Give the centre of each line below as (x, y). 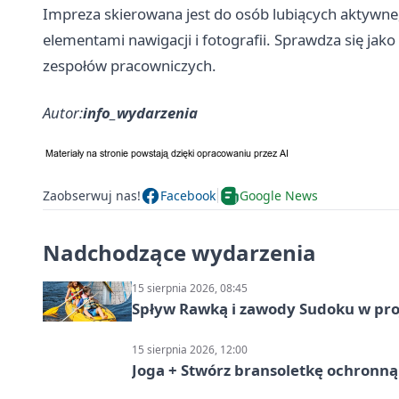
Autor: (63, 112)
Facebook (188, 196)
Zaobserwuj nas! (92, 196)
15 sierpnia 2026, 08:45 (190, 288)
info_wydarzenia (140, 112)
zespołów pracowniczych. (130, 65)
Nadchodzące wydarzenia (179, 252)
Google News (279, 196)
